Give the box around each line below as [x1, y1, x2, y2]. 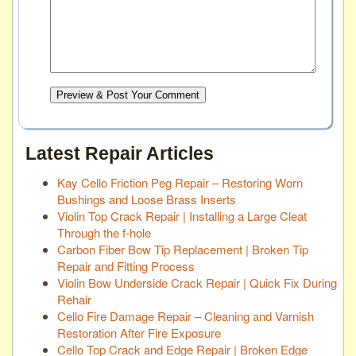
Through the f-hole [57, 223, 151, 241]
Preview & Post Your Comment [56, 88, 200, 101]
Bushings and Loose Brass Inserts [57, 190, 236, 207]
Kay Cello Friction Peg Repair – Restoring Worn [57, 173, 303, 191]
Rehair [57, 290, 91, 308]
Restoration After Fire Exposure [57, 323, 221, 341]
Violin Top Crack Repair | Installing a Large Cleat [57, 207, 307, 224]
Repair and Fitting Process [57, 257, 195, 274]
